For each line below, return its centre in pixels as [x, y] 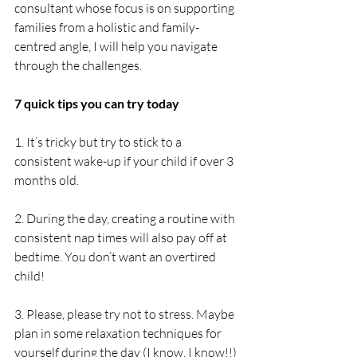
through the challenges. [78, 65]
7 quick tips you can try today [97, 103]
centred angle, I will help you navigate [117, 46]
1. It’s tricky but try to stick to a [99, 141]
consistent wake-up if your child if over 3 [125, 161]
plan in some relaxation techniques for [119, 333]
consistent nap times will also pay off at [122, 237]
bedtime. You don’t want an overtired [116, 256]
